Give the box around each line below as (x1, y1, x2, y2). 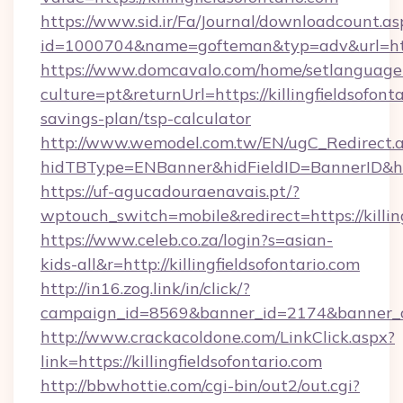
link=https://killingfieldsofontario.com (40, 351, 322, 372)
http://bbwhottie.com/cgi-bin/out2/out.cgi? (40, 375, 360, 396)
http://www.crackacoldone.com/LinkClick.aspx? (40, 327, 395, 347)
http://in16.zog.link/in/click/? (40, 278, 250, 299)
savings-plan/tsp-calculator (40, 108, 251, 129)
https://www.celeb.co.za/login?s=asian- (40, 229, 333, 250)
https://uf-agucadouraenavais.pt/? (40, 181, 300, 201)
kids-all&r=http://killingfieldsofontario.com (40, 254, 360, 274)
